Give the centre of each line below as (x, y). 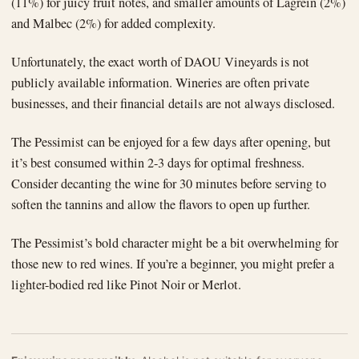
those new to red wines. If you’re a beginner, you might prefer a (173, 264)
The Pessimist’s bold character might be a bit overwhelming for (175, 243)
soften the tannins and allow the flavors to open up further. (161, 205)
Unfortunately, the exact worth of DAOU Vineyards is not (160, 62)
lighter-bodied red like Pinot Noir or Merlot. (126, 285)
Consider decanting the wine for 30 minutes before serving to (169, 184)
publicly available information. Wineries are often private (160, 83)
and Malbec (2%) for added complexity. (113, 24)
